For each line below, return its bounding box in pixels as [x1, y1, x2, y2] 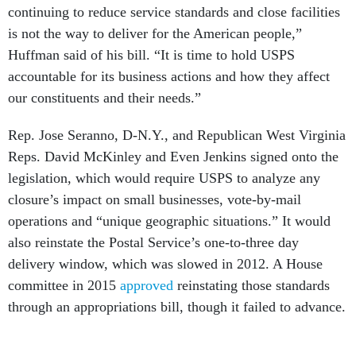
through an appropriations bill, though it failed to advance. [8, 299, 346, 315]
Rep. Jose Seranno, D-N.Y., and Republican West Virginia [8, 127, 346, 143]
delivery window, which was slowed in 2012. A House [8, 256, 323, 272]
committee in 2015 [8, 277, 120, 293]
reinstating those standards [173, 277, 330, 293]
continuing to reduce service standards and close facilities [8, 4, 340, 20]
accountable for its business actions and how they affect [8, 68, 330, 84]
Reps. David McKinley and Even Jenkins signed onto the [8, 149, 339, 164]
